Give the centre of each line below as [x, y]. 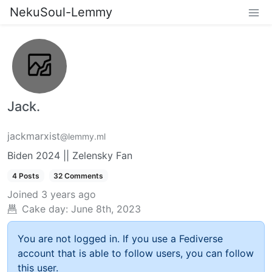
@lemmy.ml [83, 136]
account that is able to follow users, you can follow [136, 253]
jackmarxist [34, 136]
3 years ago [69, 194]
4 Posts [25, 175]
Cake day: [45, 209]
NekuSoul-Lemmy [61, 12]
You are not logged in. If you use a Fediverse [120, 238]
